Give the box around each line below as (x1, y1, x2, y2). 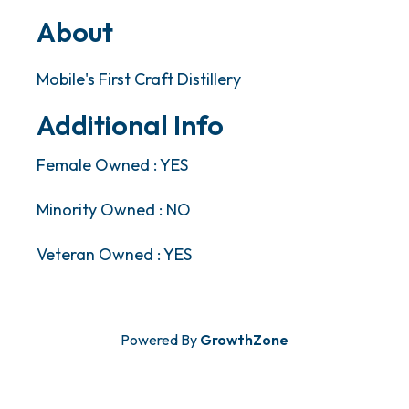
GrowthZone (200, 330, 288, 350)
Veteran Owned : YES (37, 244, 192, 266)
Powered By (121, 330, 200, 350)
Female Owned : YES (37, 154, 188, 176)
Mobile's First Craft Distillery (37, 68, 241, 90)
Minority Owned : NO (37, 199, 191, 221)
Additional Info (37, 108, 224, 143)
